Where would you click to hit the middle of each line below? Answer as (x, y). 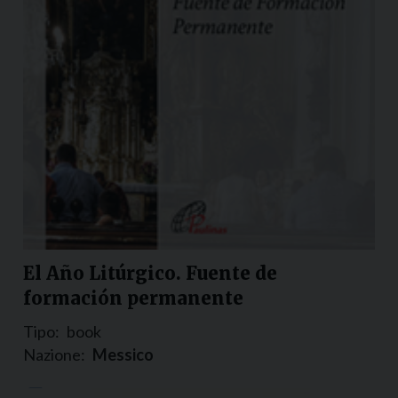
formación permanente (133, 298)
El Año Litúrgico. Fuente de (150, 274)
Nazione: (54, 355)
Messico (123, 355)
